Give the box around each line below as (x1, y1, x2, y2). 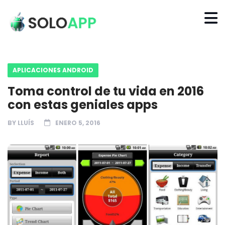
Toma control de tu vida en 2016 (8, 82, 204, 99)
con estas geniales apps (8, 96, 158, 113)
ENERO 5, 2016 (55, 118, 100, 127)
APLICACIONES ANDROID (13, 65, 93, 74)
